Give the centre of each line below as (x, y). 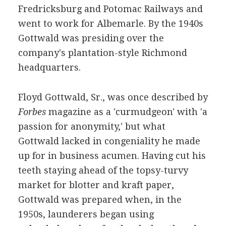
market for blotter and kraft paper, (96, 185)
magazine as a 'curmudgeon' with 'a (126, 112)
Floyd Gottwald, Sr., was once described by (113, 97)
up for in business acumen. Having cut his (112, 156)
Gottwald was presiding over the (91, 38)
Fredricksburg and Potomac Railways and (110, 9)
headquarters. (49, 67)
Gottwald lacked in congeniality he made (109, 141)
